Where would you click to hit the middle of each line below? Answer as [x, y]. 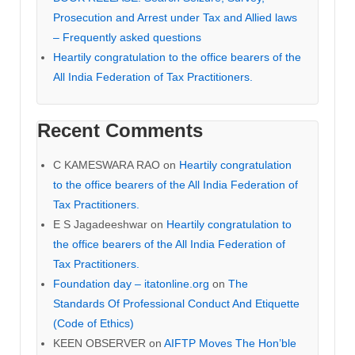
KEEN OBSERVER [99, 343]
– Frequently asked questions [127, 37]
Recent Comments [120, 130]
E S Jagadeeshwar [100, 224]
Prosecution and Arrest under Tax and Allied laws [175, 17]
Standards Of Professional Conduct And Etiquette [176, 303]
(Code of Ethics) [94, 323]
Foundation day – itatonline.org [131, 283]
